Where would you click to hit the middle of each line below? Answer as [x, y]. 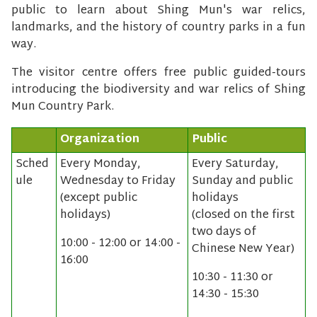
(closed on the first [243, 216]
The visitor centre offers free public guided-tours [158, 74]
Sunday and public [242, 182]
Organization [100, 140]
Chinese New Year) [243, 250]
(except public [99, 199]
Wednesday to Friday [118, 182]
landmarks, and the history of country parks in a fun [158, 28]
